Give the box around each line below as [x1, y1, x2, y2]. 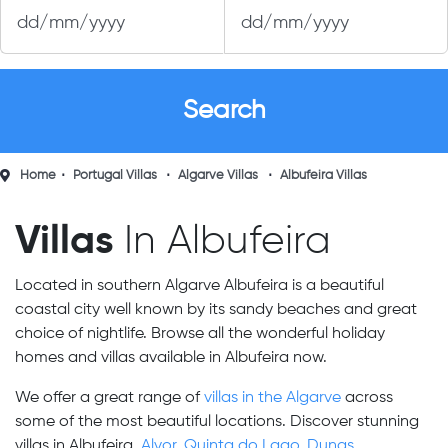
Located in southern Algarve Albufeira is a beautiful [15, 278, 384, 294]
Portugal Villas [72, 169, 157, 182]
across [341, 390, 393, 406]
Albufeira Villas [279, 169, 367, 182]
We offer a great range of [15, 390, 204, 406]
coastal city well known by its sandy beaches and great [15, 302, 417, 318]
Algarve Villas [178, 169, 259, 182]
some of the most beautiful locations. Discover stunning [15, 414, 419, 430]
